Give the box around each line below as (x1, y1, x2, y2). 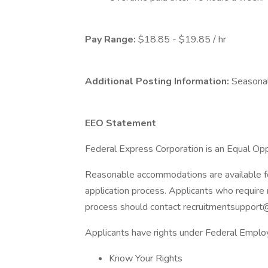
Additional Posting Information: (85, 75, 232, 88)
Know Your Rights (109, 252, 182, 265)
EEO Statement (85, 117, 156, 130)
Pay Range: (85, 33, 138, 46)
